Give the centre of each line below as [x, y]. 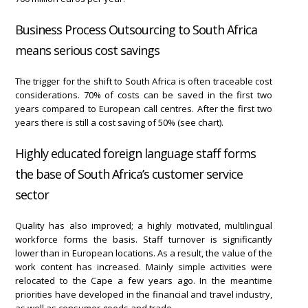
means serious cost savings [87, 50]
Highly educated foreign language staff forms [135, 153]
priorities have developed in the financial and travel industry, [144, 294]
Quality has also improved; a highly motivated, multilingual [144, 225]
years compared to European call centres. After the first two [144, 108]
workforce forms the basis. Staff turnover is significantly [144, 239]
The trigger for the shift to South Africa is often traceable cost [144, 81]
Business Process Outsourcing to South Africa [136, 29]
